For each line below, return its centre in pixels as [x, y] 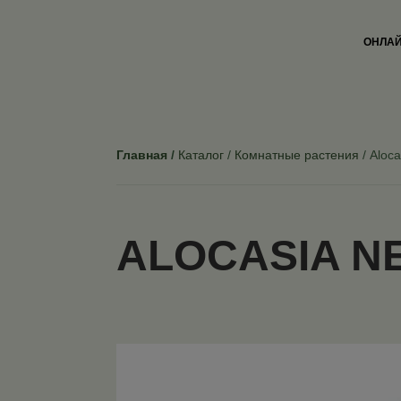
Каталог [201, 155]
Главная [142, 155]
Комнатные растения [297, 155]
